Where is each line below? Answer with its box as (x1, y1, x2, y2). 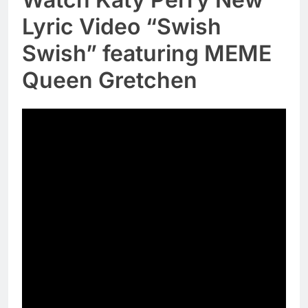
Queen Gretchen (22, 67, 197, 94)
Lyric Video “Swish (22, 13, 221, 41)
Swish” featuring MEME (22, 40, 272, 67)
